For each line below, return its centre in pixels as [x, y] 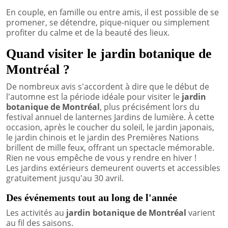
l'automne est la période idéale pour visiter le [94, 96]
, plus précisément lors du [150, 107]
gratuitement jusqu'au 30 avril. [65, 178]
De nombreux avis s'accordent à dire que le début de [108, 86]
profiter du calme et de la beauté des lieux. [88, 32]
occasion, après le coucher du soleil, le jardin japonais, [110, 127]
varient [201, 212]
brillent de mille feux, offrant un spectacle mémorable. [110, 147]
